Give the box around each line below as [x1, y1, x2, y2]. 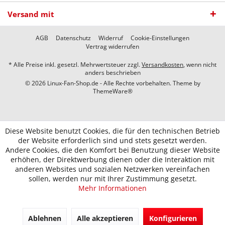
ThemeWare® [92, 86, 133, 95]
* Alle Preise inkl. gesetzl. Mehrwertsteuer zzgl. [9, 60, 142, 69]
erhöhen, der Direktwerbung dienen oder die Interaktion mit [11, 155, 214, 164]
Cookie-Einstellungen [131, 33, 189, 42]
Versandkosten [142, 60, 183, 69]
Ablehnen [28, 213, 61, 223]
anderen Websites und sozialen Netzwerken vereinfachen [15, 164, 210, 174]
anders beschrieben [84, 68, 141, 77]
